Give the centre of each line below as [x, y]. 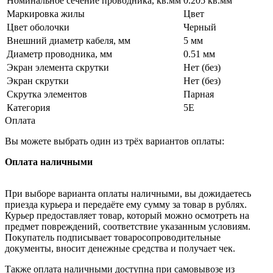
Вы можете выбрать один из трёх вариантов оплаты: [115, 141]
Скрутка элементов [47, 94]
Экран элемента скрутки [58, 67]
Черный [200, 27]
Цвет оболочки [38, 27]
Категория [28, 107]
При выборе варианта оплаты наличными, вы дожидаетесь [128, 193]
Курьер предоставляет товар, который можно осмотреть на [127, 215]
